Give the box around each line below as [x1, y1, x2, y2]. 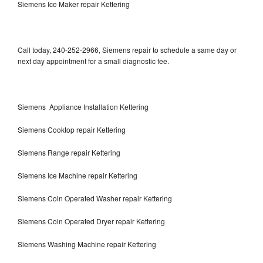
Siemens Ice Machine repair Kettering [18, 170, 137, 180]
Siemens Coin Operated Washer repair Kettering [18, 193, 172, 203]
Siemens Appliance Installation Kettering [18, 101, 149, 112]
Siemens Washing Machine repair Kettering [18, 238, 156, 249]
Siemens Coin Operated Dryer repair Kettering [18, 215, 165, 226]
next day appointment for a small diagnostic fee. [18, 55, 169, 66]
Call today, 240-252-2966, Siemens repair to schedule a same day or [18, 44, 237, 55]
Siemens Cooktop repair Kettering [18, 124, 126, 134]
